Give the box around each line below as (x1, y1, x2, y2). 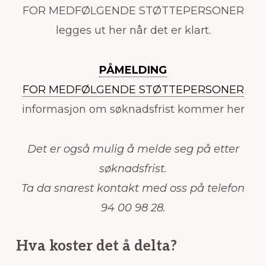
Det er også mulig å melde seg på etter (27, 142, 239, 156)
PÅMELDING (99, 63, 167, 77)
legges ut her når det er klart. (55, 23, 211, 37)
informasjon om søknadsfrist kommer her (21, 102, 245, 116)
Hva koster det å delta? (15, 237, 177, 255)
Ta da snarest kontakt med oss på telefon (21, 181, 245, 195)
